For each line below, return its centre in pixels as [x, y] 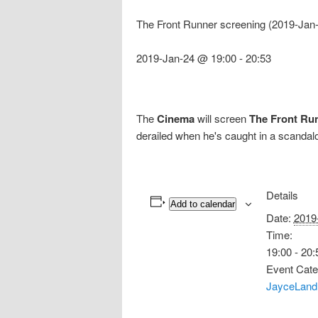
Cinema [176, 118]
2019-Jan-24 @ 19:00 [186, 58]
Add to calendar [202, 204]
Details [282, 194]
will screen [222, 118]
